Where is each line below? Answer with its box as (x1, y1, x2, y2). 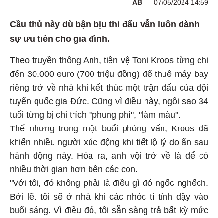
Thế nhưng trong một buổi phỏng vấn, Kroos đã (10, 122, 208, 132)
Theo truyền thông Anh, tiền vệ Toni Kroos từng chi (10, 54, 208, 64)
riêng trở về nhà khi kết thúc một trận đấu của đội (10, 81, 208, 91)
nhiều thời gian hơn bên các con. (10, 163, 138, 173)
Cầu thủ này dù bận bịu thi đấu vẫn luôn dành (10, 18, 200, 28)
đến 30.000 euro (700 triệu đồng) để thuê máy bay (10, 68, 208, 78)
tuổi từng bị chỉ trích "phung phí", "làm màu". (10, 109, 181, 119)
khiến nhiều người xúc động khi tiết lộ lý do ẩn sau (10, 136, 208, 146)
